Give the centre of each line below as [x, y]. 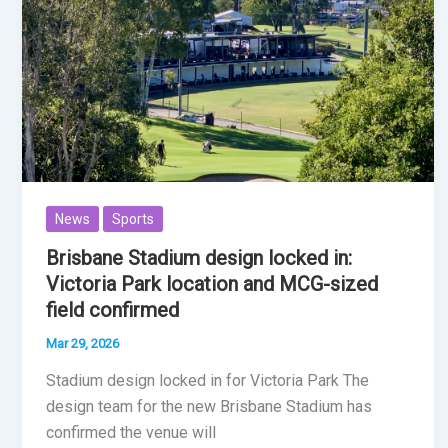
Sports [133, 218]
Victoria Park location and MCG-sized [212, 283]
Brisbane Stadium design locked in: [199, 257]
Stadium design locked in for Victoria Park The [207, 381]
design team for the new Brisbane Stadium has [209, 407]
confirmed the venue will [131, 433]
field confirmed [112, 309]
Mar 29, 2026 [82, 343]
